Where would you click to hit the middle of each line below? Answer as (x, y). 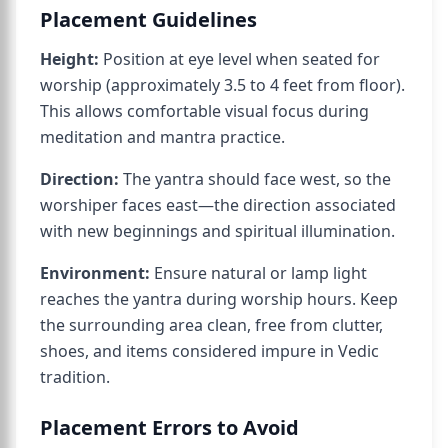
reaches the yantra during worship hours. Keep (219, 299)
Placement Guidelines (148, 19)
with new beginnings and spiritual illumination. (217, 231)
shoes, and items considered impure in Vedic (209, 351)
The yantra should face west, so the (255, 179)
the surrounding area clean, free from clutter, (211, 325)
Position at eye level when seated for (239, 59)
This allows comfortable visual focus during (204, 111)
